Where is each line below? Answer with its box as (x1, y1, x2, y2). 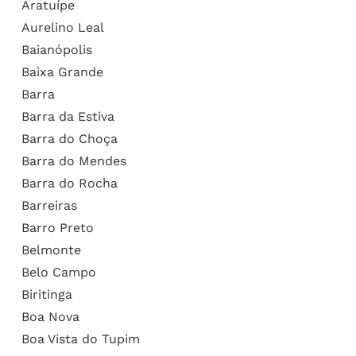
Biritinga (21, 286, 72, 302)
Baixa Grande (21, 64, 103, 79)
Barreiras (21, 197, 77, 213)
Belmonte (21, 242, 81, 257)
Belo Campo (21, 264, 96, 280)
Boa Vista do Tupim (21, 331, 140, 346)
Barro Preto (21, 219, 94, 235)
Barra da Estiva (21, 108, 114, 124)
